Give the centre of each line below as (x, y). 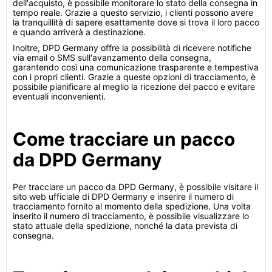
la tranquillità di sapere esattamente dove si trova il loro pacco (136, 22)
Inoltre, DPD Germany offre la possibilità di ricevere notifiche (132, 48)
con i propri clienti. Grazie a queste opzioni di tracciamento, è (134, 77)
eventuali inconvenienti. (59, 96)
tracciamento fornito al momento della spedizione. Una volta (132, 206)
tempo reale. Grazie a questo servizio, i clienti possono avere (133, 12)
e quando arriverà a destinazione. (79, 32)
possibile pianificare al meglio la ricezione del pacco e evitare (134, 87)
